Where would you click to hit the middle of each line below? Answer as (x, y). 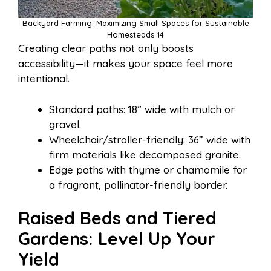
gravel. (65, 124)
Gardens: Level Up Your (117, 239)
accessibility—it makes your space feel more (126, 64)
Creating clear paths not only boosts (106, 48)
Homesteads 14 (135, 35)
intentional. (44, 79)
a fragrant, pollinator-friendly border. (138, 184)
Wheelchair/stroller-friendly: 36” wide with (150, 139)
